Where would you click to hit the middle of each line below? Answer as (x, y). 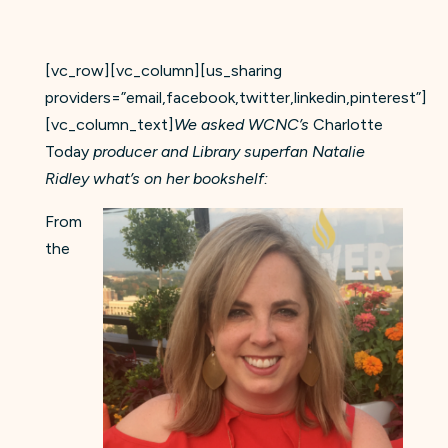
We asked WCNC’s (243, 124)
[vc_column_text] (109, 124)
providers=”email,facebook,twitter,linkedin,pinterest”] (235, 97)
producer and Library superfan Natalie (226, 151)
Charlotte (347, 124)
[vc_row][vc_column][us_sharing (163, 70)
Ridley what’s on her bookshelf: (156, 178)
